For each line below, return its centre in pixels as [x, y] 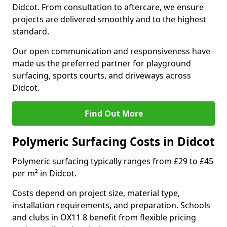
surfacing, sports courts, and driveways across [102, 75]
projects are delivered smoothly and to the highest [109, 19]
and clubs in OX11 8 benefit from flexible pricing [104, 217]
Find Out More [113, 113]
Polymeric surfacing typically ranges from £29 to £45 [113, 161]
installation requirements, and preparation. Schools [111, 205]
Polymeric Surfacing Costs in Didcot [113, 142]
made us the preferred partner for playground [102, 63]
